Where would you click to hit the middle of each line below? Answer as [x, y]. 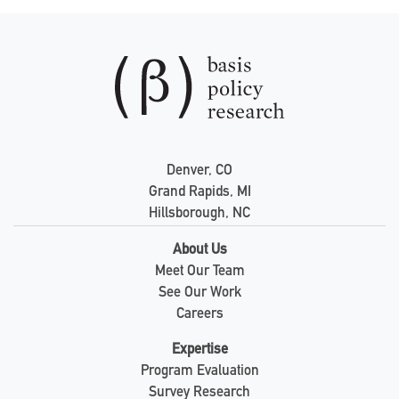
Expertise [199, 351]
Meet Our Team [199, 273]
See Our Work [199, 294]
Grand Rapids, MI [199, 194]
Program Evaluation [199, 373]
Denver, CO [199, 172]
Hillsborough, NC [199, 215]
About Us [199, 252]
